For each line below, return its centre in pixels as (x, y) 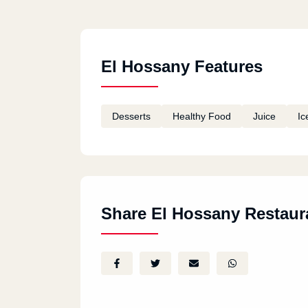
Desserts (131, 116)
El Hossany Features (182, 66)
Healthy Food (202, 116)
